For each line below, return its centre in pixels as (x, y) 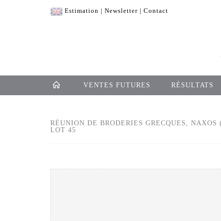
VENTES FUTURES (117, 85)
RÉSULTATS (192, 85)
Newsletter (121, 11)
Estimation (82, 11)
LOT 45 (63, 130)
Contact (156, 11)
